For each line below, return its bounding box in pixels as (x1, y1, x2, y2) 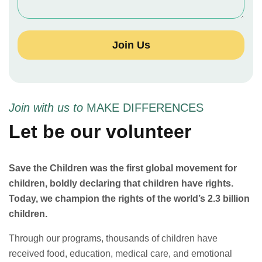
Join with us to (9, 101, 87, 114)
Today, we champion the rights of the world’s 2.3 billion (9, 193, 250, 204)
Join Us (112, 39, 150, 51)
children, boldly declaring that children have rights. (9, 178, 233, 188)
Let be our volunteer (9, 120, 191, 142)
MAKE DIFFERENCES (87, 101, 204, 114)
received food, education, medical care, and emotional (9, 248, 232, 258)
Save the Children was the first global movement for (9, 163, 237, 173)
